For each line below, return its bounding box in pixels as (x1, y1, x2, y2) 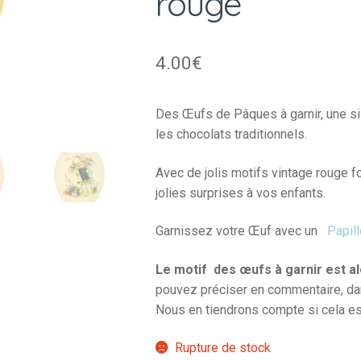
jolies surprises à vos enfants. (155, 185, 326, 201)
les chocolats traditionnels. (155, 126, 307, 142)
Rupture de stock (175, 340, 272, 356)
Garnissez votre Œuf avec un (155, 223, 321, 239)
